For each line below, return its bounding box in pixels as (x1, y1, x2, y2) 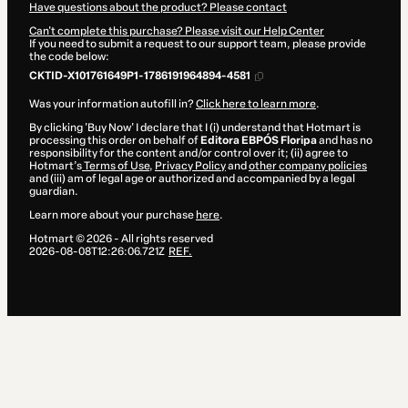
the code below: (29, 50, 109, 64)
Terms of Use (82, 159, 149, 173)
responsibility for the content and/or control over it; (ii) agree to (29, 147, 348, 160)
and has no (319, 134, 372, 148)
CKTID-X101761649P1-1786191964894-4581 (29, 69, 251, 83)
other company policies (249, 159, 367, 173)
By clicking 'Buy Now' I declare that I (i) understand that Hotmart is (29, 121, 361, 135)
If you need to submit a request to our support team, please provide (29, 37, 366, 51)
